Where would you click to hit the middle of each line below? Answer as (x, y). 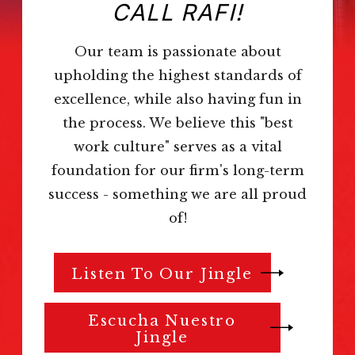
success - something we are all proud (177, 194)
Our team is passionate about (177, 51)
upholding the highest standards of (177, 75)
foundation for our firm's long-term (177, 170)
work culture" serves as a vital (177, 146)
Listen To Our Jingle (162, 273)
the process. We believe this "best (177, 122)
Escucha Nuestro (162, 320)
